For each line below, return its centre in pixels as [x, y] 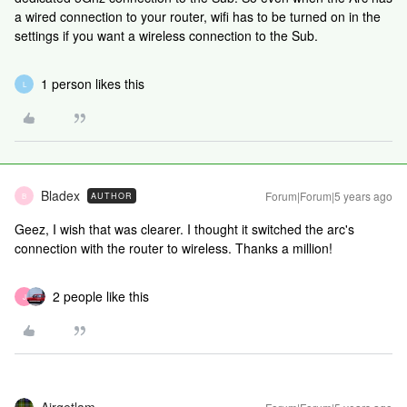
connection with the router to [96, 248]
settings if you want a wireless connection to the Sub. [166, 35]
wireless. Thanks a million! [255, 248]
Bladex [60, 195]
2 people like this [101, 296]
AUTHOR [112, 196]
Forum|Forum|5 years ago [329, 196]
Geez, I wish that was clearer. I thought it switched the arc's [184, 229]
